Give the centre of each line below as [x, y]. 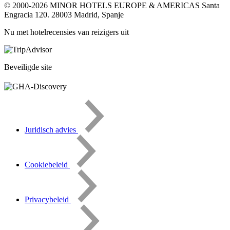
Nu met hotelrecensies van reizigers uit [66, 32]
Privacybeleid [48, 199]
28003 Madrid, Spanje [88, 14]
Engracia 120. [28, 14]
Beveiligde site [28, 67]
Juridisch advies [51, 129]
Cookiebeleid [47, 164]
